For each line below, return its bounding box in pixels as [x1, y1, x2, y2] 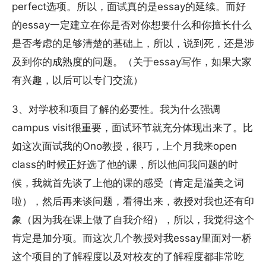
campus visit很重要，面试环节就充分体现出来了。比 [12, 122, 253, 134]
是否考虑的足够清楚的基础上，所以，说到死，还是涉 [12, 37, 254, 50]
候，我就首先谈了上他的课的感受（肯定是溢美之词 [12, 177, 244, 189]
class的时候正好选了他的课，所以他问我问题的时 [12, 159, 238, 171]
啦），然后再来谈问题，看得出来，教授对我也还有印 [12, 195, 254, 208]
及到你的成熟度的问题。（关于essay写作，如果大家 [12, 56, 252, 68]
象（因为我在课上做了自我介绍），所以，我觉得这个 [12, 214, 254, 226]
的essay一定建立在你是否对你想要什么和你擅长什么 [12, 19, 252, 31]
